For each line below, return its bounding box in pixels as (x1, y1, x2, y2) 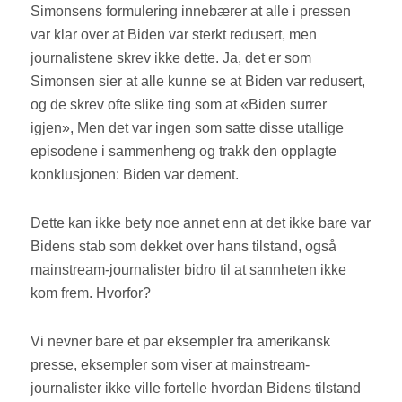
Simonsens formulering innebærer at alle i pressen (31, 4, 352, 20)
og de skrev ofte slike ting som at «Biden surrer (31, 97, 328, 113)
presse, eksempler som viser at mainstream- (31, 357, 310, 373)
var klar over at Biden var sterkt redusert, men (31, 27, 318, 43)
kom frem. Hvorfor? (31, 285, 155, 301)
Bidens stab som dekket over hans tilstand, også (31, 239, 337, 255)
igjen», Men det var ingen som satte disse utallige (31, 120, 345, 136)
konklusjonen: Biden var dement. (31, 167, 247, 183)
